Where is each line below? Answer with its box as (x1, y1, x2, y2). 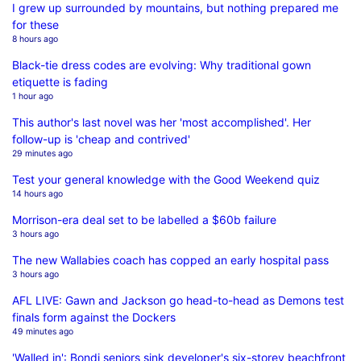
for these (12, 17, 59, 31)
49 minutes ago (12, 326, 73, 337)
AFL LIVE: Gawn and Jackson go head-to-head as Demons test (12, 293, 344, 307)
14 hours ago (12, 188, 63, 199)
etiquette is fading (12, 74, 108, 89)
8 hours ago (12, 33, 58, 44)
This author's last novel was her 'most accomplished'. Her (12, 114, 311, 129)
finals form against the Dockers (12, 309, 176, 324)
